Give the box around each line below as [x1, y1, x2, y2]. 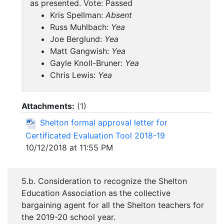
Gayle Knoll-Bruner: [50, 58, 125, 68]
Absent [105, 10, 132, 20]
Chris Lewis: [50, 70, 98, 80]
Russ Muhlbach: [50, 22, 111, 32]
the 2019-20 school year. [21, 212, 115, 222]
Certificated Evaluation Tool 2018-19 [25, 130, 165, 140]
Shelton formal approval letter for [40, 117, 167, 128]
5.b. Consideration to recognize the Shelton [21, 176, 187, 186]
